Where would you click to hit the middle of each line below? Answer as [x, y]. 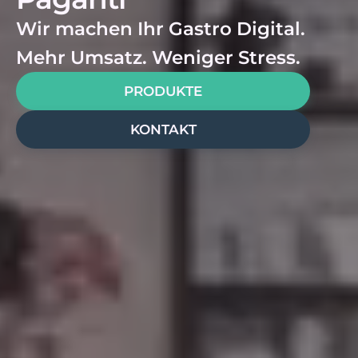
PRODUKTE [163, 91]
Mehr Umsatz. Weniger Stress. [158, 57]
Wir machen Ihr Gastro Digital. [163, 28]
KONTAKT [163, 129]
